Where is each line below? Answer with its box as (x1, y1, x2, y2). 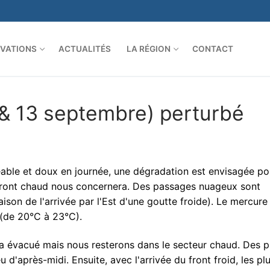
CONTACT (192, 43, 233, 54)
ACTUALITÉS (58, 43, 111, 54)
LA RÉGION (127, 43, 171, 54)
